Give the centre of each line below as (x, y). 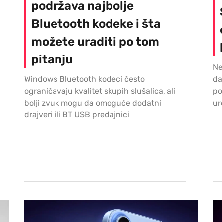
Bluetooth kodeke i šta (96, 24)
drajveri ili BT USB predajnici (77, 115)
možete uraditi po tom (95, 42)
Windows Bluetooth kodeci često (84, 79)
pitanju (52, 60)
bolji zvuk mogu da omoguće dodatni (93, 103)
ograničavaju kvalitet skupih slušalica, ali (100, 91)
